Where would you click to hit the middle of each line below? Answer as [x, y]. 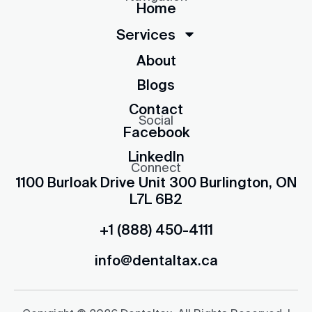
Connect [156, 167]
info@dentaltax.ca [156, 260]
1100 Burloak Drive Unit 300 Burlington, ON [156, 182]
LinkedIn [156, 156]
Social [156, 120]
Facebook [156, 132]
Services [146, 34]
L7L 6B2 [156, 199]
